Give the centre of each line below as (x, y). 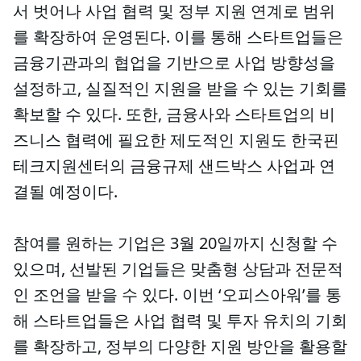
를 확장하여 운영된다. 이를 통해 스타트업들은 (178, 37)
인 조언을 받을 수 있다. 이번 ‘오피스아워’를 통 (177, 295)
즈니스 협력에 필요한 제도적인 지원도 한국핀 (176, 140)
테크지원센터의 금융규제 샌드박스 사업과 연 (174, 166)
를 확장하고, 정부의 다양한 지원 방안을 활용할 (180, 346)
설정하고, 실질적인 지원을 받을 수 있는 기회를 (180, 88)
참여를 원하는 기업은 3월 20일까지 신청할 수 (175, 243)
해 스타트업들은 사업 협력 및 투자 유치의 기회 (180, 320)
